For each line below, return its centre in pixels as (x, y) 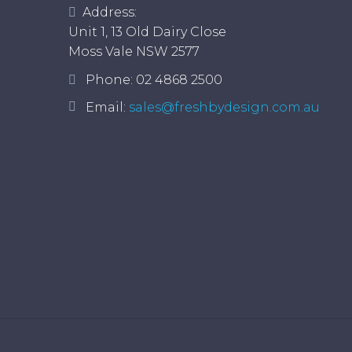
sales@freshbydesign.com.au (224, 107)
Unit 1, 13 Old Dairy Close (147, 31)
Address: (110, 12)
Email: (107, 107)
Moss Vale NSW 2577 (134, 51)
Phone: (111, 79)
